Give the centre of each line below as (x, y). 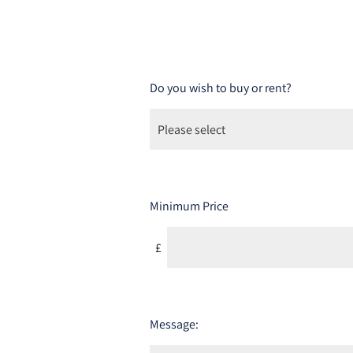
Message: (174, 324)
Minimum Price (189, 206)
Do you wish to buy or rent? (220, 87)
